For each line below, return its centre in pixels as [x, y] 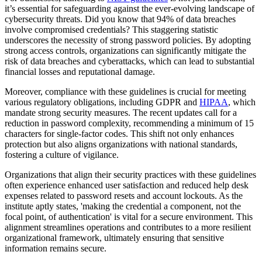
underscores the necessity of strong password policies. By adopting [128, 40]
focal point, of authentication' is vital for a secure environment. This [129, 217]
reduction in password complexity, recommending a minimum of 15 [129, 123]
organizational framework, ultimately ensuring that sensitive [114, 238]
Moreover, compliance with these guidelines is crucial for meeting [125, 92]
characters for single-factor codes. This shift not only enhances [119, 134]
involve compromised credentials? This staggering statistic [111, 30]
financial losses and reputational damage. [80, 72]
